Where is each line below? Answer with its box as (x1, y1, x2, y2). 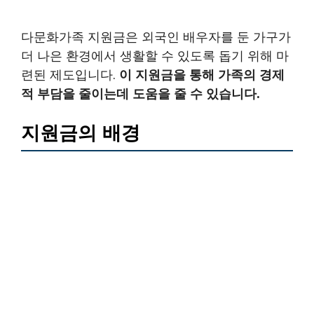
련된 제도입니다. (21, 65, 119, 83)
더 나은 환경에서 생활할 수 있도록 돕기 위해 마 (21, 46, 289, 64)
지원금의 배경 (21, 122, 140, 144)
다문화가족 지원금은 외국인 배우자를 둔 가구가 (21, 27, 291, 45)
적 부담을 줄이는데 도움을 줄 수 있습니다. (21, 84, 260, 102)
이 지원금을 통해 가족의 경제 (119, 65, 285, 83)
